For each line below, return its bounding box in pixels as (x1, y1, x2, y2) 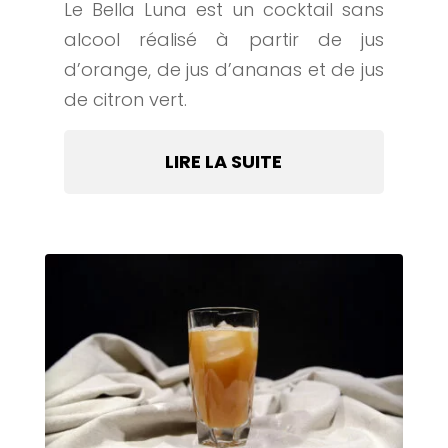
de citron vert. (63, 87, 187, 113)
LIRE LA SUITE (165, 149, 283, 175)
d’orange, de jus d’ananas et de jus (63, 57, 385, 83)
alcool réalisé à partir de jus (63, 27, 385, 53)
